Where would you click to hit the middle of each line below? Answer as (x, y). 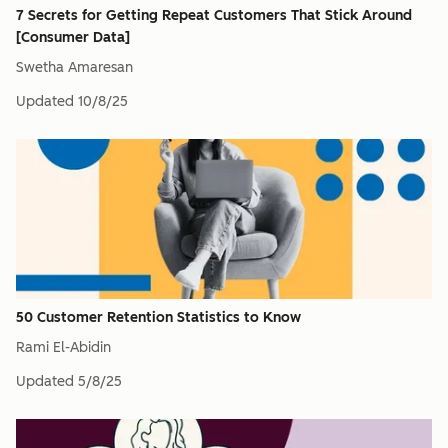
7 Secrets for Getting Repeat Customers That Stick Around (214, 15)
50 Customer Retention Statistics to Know (158, 317)
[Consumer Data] (73, 37)
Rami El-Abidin (63, 347)
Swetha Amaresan (74, 67)
